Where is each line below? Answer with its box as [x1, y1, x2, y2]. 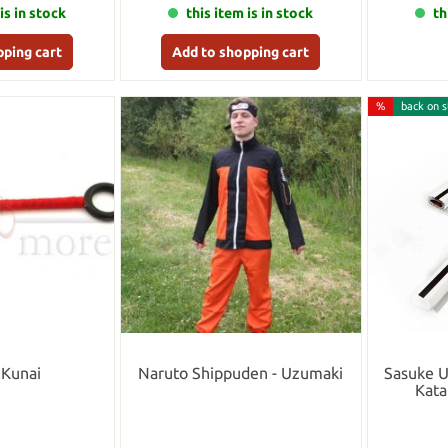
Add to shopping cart [172, 44, 310, 61]
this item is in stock [186, 5, 314, 22]
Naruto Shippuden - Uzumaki [138, 364, 344, 383]
